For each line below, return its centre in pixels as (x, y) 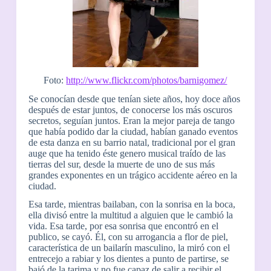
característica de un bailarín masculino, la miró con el (129, 248)
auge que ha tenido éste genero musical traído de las (127, 153)
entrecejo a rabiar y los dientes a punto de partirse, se (128, 259)
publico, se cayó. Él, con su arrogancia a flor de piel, (128, 237)
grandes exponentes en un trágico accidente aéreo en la (132, 175)
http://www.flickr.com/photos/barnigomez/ (147, 80)
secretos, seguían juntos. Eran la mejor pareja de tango (131, 120)
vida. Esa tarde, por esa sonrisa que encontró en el (123, 226)
